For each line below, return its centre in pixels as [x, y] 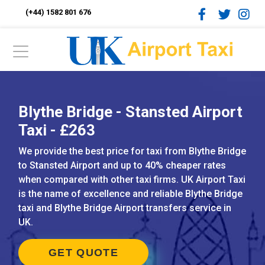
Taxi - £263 [57, 130]
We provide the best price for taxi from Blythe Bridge [132, 151]
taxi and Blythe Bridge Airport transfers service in [125, 208]
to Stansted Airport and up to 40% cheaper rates [122, 165]
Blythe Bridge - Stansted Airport [130, 112]
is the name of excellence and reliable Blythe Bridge [130, 194]
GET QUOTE [83, 253]
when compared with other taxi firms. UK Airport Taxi [132, 180]
